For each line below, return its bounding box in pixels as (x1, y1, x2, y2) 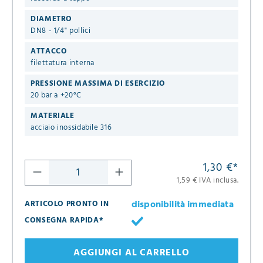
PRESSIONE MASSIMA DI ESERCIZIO (31, 77, 166, 90)
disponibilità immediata (131, 197, 234, 213)
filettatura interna (31, 56, 95, 69)
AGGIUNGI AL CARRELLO (73, 245, 190, 261)
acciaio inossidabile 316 (31, 121, 112, 134)
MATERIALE (31, 109, 75, 122)
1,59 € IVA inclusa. (177, 174, 238, 187)
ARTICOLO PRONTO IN (25, 197, 109, 210)
